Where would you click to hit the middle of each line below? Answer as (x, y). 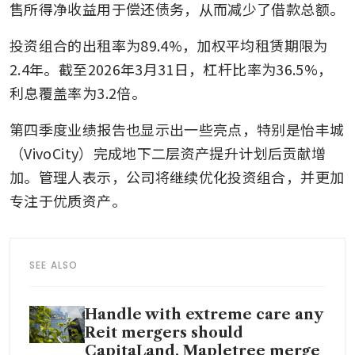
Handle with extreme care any (204, 315)
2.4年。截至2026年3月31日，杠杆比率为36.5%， (171, 69)
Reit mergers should (164, 333)
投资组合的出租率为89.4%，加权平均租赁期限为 (169, 46)
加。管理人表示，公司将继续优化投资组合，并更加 (177, 177)
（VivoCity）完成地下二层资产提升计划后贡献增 (168, 153)
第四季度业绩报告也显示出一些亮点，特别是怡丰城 (177, 130)
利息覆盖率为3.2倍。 (78, 93)
